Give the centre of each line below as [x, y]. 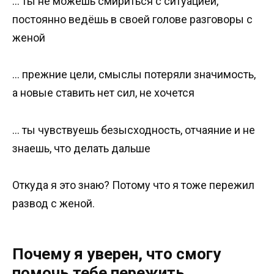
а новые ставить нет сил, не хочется [103, 93]
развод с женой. [54, 204]
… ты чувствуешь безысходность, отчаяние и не [134, 130]
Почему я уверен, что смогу [117, 254]
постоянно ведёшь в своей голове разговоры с [132, 19]
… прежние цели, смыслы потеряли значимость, [134, 75]
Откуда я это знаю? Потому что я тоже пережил [133, 185]
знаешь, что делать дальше [81, 148]
